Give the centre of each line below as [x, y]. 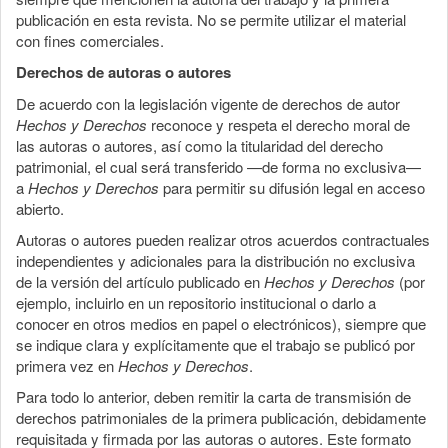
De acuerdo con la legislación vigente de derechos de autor [208, 103]
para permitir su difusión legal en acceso [292, 187]
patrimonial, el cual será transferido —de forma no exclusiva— [218, 166]
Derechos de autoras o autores [123, 71]
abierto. [40, 208]
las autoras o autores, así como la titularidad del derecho [199, 145]
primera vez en [67, 365]
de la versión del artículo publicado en [140, 281]
